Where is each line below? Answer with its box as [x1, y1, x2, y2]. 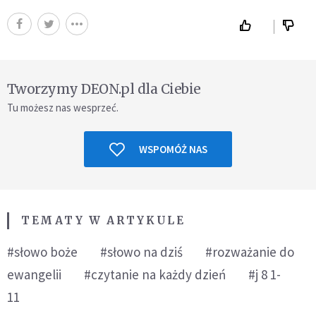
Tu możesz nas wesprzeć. [7, 101, 119, 114]
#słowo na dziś [100, 243, 183, 260]
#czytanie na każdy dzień [84, 266, 226, 283]
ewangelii [7, 266, 61, 283]
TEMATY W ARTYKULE [21, 214, 186, 227]
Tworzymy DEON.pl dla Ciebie [7, 80, 201, 97]
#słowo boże [7, 243, 78, 260]
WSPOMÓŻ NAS [138, 142, 207, 156]
